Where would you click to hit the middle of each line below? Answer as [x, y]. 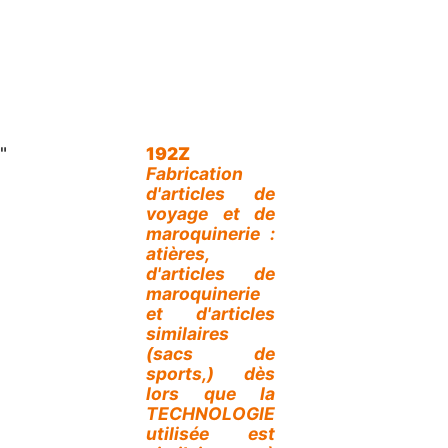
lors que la [210, 393]
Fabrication [194, 173]
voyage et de [210, 213]
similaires [187, 333]
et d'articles [210, 313]
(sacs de [210, 353]
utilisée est [210, 433]
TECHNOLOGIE [210, 413]
